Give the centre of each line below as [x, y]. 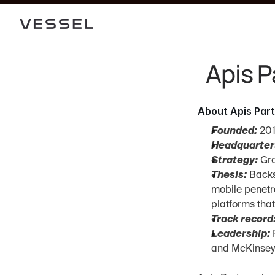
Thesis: [229, 176]
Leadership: [241, 234]
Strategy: [234, 161]
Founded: [234, 131]
